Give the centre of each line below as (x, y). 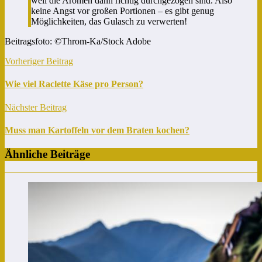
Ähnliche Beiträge (47, 154)
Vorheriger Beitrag (39, 61)
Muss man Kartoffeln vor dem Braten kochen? (97, 130)
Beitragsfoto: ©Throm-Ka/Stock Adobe (78, 42)
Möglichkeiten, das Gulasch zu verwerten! (109, 22)
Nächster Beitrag (36, 107)
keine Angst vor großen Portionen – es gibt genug (123, 11)
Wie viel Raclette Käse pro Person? (74, 84)
